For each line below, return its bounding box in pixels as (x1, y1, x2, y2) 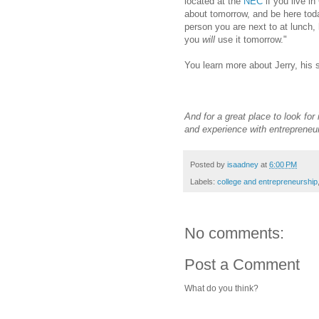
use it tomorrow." (215, 34, 287, 46)
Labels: (190, 177, 217, 186)
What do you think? (184, 283, 258, 293)
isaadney (227, 159, 258, 169)
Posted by (190, 159, 227, 169)
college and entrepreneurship (217, 177, 318, 186)
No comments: (184, 224, 284, 242)
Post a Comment (184, 255, 300, 273)
